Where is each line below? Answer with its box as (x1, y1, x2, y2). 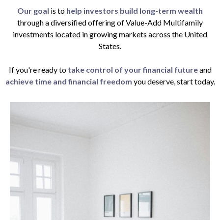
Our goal (17, 6, 49, 16)
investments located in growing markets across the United (13, 29, 207, 39)
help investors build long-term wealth (66, 6, 203, 16)
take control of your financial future (67, 65, 199, 75)
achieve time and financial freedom (5, 77, 132, 86)
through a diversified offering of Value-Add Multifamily (17, 18, 203, 27)
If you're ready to (8, 65, 68, 75)
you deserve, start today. (132, 77, 215, 86)
